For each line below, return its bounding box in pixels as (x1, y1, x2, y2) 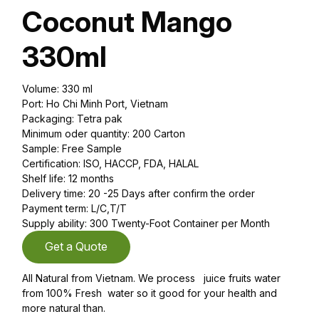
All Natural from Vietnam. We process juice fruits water (22, 272, 281, 285)
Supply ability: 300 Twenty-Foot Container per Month (22, 217, 270, 230)
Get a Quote (45, 239, 108, 254)
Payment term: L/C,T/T (22, 202, 127, 215)
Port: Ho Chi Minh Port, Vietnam (22, 98, 168, 110)
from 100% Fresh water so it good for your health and (22, 287, 277, 300)
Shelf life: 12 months (22, 172, 114, 185)
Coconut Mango (22, 4, 232, 40)
